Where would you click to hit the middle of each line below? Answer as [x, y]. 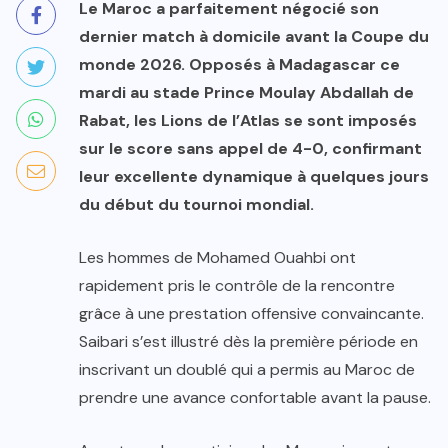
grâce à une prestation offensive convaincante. [251, 313]
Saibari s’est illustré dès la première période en [248, 341]
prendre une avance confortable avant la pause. [255, 397]
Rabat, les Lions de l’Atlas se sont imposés [248, 120]
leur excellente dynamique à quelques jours [254, 176]
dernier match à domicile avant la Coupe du [254, 36]
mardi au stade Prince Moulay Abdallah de [246, 92]
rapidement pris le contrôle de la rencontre [237, 285]
